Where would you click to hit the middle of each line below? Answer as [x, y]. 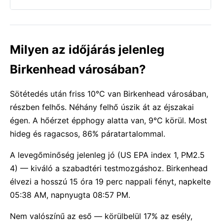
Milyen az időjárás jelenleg [87, 50]
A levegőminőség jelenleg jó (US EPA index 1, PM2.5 [107, 155]
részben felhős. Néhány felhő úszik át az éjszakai [102, 107]
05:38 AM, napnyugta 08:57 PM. [70, 195]
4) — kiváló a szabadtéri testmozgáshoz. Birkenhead [109, 168]
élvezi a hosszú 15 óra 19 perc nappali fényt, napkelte [110, 182]
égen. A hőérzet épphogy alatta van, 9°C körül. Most [109, 120]
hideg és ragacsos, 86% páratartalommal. [88, 134]
